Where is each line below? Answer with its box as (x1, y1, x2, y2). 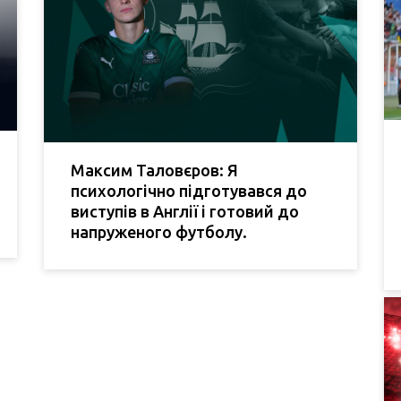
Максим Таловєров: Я (71, 160, 238, 179)
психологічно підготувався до (71, 181, 307, 200)
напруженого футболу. (71, 222, 247, 241)
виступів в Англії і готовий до (71, 201, 299, 220)
